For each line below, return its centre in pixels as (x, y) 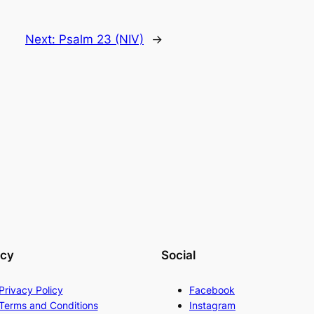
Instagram (212, 305)
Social (178, 255)
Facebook (212, 289)
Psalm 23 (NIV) (101, 39)
